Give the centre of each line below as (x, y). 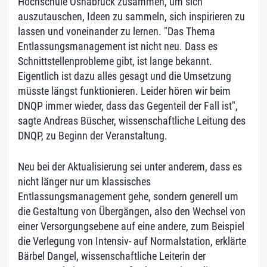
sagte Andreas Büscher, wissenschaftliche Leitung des (132, 120)
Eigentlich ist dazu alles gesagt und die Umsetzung (125, 76)
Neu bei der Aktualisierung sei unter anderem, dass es (130, 166)
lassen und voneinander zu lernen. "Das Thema (117, 31)
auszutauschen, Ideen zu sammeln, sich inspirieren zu (131, 16)
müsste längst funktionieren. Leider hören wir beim (124, 91)
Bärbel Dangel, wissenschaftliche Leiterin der (112, 256)
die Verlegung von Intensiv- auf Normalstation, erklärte (132, 241)
